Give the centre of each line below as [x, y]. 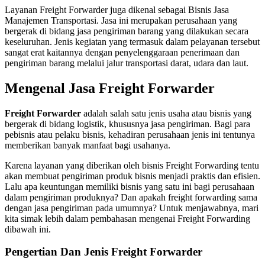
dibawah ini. [28, 229]
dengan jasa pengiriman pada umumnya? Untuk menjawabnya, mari [132, 208]
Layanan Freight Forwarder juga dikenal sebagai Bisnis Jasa [117, 9]
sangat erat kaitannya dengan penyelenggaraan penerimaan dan [122, 52]
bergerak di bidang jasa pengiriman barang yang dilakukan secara [127, 31]
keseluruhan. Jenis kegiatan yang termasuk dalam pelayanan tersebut [132, 41]
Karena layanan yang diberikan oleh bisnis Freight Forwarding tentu [132, 165]
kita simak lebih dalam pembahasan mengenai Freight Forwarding [127, 218]
